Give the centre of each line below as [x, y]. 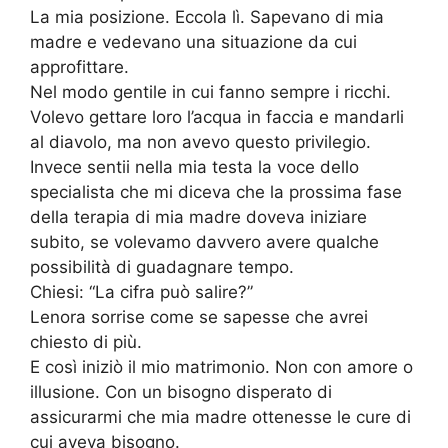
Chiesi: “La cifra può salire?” [141, 292]
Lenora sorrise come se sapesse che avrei [199, 317]
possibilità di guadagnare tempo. [162, 267]
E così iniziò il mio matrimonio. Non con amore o [221, 367]
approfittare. [79, 67]
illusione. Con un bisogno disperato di [181, 392]
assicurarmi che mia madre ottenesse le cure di [220, 417]
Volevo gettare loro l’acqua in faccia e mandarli [217, 117]
